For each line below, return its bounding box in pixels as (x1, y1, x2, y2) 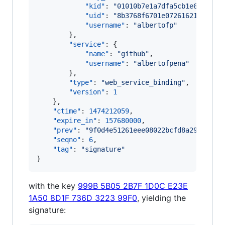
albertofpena (137, 59, 185, 67)
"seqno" (53, 136, 81, 144)
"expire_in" (53, 117, 97, 125)
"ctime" (53, 107, 81, 115)
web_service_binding (105, 78, 181, 86)
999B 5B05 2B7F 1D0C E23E (78, 181, 188, 191)
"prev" (53, 126, 77, 134)
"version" (69, 88, 105, 96)
